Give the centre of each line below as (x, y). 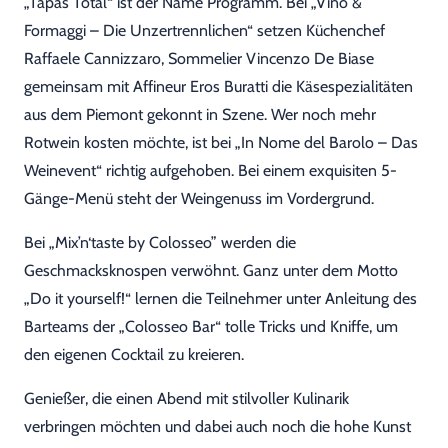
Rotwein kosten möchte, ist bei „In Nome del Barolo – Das (221, 142)
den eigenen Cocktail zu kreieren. (134, 354)
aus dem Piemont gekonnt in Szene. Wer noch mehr (200, 114)
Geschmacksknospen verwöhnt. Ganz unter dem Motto (211, 270)
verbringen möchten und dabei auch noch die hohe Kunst (217, 426)
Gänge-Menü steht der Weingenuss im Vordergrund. (199, 198)
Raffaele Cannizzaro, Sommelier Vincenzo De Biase (199, 58)
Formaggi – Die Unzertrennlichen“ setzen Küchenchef (204, 30)
